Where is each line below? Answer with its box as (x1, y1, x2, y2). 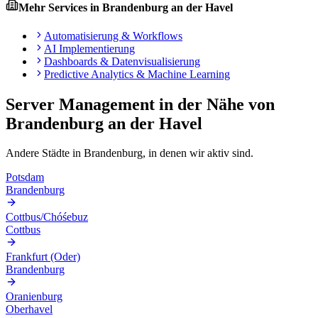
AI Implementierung (44, 42, 135, 55)
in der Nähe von (155, 94, 275, 114)
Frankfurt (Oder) (6, 251, 80, 263)
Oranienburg (6, 290, 62, 303)
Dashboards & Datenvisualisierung (44, 55, 200, 67)
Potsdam (6, 171, 44, 184)
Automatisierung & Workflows (44, 29, 182, 42)
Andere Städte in (6, 147, 84, 160)
